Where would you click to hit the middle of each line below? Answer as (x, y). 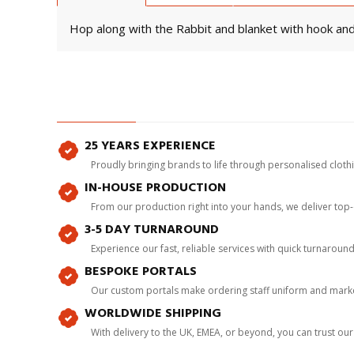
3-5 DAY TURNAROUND (152, 229)
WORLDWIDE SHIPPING (153, 313)
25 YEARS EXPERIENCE (150, 145)
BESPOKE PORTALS (141, 271)
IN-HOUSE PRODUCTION (155, 187)
